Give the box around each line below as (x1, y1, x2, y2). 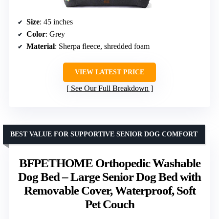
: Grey (45, 30, 65, 39)
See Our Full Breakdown (70, 84, 149, 93)
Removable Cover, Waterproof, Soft (23, 184, 196, 197)
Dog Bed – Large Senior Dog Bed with (18, 170, 201, 184)
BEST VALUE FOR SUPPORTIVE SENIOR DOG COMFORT (10, 131, 197, 138)
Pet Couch (85, 197, 134, 211)
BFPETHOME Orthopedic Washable (19, 156, 200, 170)
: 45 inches (40, 18, 73, 26)
